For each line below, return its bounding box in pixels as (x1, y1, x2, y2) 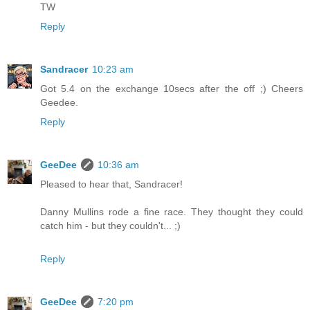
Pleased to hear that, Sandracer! (40, 178, 183, 190)
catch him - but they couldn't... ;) (40, 219, 181, 231)
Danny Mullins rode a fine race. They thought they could (40, 206, 303, 217)
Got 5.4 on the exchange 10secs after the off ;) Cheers (40, 82, 303, 94)
